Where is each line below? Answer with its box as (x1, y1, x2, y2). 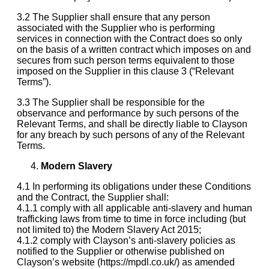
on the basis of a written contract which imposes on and (17, 44, 251, 55)
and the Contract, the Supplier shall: (17, 192, 169, 202)
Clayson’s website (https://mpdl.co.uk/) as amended (17, 256, 235, 267)
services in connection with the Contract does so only (17, 33, 242, 44)
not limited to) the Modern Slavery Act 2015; (17, 224, 201, 235)
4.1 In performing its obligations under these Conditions (17, 181, 251, 192)
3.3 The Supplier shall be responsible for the (17, 97, 205, 107)
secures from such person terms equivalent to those (17, 55, 235, 65)
